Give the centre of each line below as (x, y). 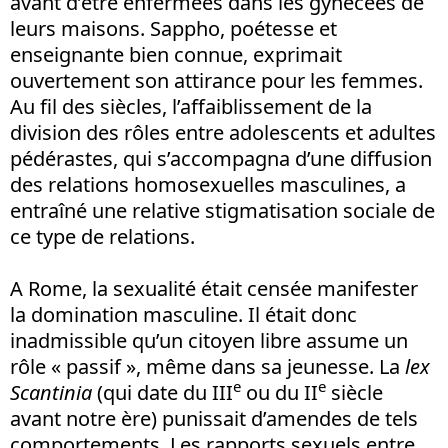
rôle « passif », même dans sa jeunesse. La (207, 366)
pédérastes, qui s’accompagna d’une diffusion (221, 158)
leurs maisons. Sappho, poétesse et (173, 28)
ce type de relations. (102, 236)
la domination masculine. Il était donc (183, 314)
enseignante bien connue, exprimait (176, 54)
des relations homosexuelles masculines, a (208, 184)
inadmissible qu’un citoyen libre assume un (209, 340)
